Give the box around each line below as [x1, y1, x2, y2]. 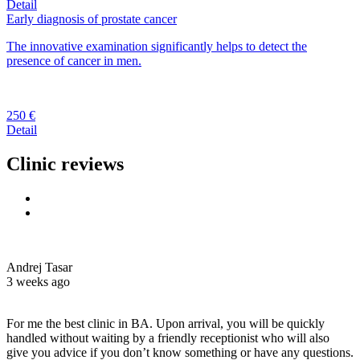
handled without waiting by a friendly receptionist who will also [6, 330, 329, 345]
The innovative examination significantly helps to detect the [6, 39, 307, 54]
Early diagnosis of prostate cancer [6, 12, 177, 27]
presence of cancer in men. [6, 54, 141, 68]
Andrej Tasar [6, 260, 72, 274]
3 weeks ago [6, 274, 70, 288]
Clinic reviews [6, 153, 124, 174]
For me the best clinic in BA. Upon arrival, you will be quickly [6, 316, 325, 330]
